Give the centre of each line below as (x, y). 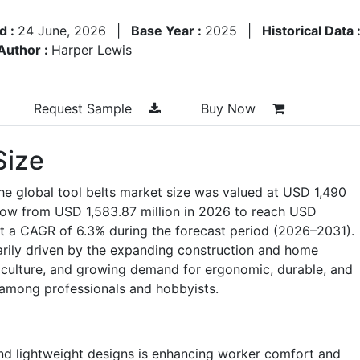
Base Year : (168, 30)
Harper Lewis (92, 49)
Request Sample (85, 108)
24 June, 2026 (62, 30)
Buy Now (230, 108)
